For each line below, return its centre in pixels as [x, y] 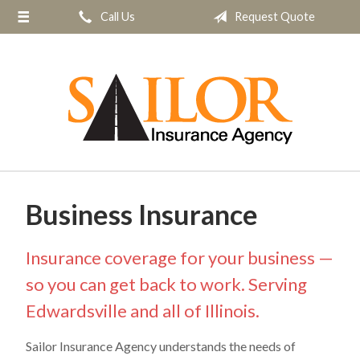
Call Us [117, 16]
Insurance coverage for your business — [180, 258]
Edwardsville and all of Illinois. [143, 311]
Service [39, 123]
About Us [44, 24]
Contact [41, 188]
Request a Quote [64, 57]
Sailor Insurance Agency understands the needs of [161, 346]
